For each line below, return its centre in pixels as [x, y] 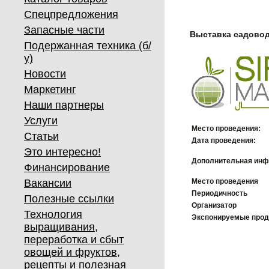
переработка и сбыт [74, 240]
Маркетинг [50, 89]
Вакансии [48, 183]
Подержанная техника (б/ [88, 46]
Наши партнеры [64, 105]
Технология [53, 214]
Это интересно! [62, 152]
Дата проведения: [224, 141]
